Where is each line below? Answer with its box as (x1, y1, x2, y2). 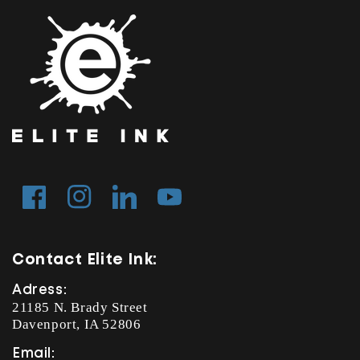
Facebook (22, 198, 69, 211)
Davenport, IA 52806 (12, 317, 141, 332)
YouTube (157, 198, 202, 211)
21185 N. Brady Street (12, 300, 148, 315)
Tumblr (112, 198, 149, 211)
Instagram (67, 198, 117, 211)
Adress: (12, 284, 67, 297)
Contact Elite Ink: (12, 253, 157, 267)
